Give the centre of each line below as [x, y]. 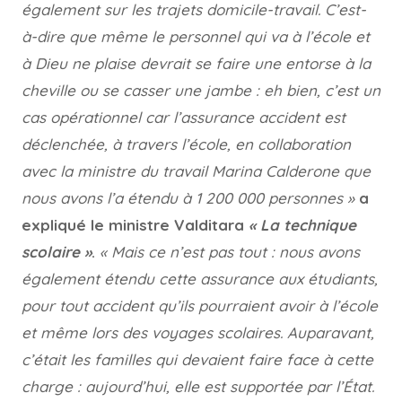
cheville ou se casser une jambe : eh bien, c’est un [201, 90]
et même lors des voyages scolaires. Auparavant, [198, 332]
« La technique [302, 225]
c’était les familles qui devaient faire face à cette [197, 359]
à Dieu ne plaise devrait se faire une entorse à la [196, 63]
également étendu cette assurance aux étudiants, [200, 279]
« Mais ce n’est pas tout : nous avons [230, 252]
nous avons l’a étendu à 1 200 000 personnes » [188, 198]
